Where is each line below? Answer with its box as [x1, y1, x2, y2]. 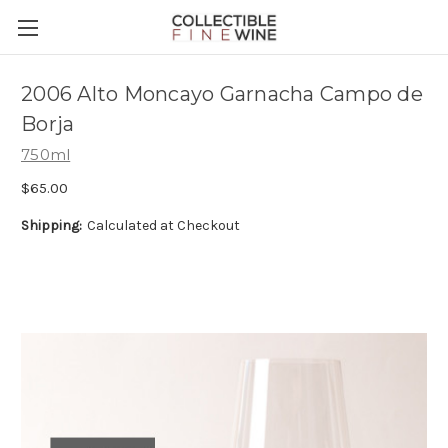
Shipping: [21, 216, 82, 234]
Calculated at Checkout [86, 216, 240, 234]
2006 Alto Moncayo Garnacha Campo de [21, 82, 423, 107]
